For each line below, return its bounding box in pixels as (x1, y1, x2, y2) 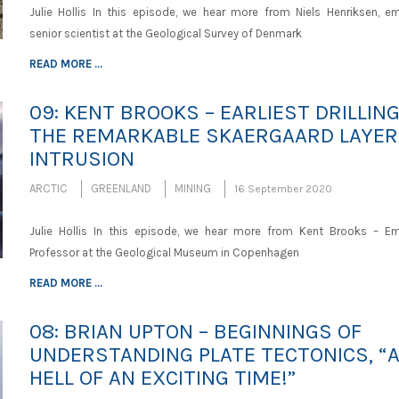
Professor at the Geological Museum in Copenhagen (28, 246, 299, 259)
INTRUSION (28, 146, 134, 171)
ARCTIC (28, 182, 68, 195)
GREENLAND (90, 182, 151, 195)
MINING (174, 182, 211, 195)
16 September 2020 (233, 183, 332, 195)
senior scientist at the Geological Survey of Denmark (28, 27, 302, 40)
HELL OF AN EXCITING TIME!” (28, 365, 296, 390)
